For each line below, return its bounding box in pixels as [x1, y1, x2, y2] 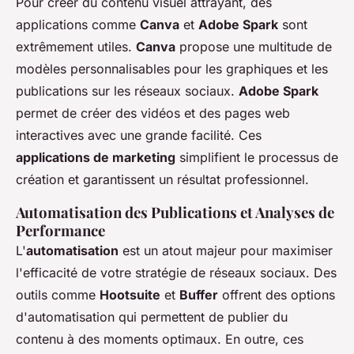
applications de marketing [16, 149, 175, 166]
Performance [16, 220, 105, 241]
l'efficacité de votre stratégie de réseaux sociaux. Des [16, 265, 337, 281]
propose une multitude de [175, 39, 332, 55]
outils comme [16, 287, 100, 303]
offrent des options [218, 287, 335, 303]
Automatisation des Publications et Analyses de [16, 202, 334, 223]
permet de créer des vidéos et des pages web [16, 105, 290, 122]
